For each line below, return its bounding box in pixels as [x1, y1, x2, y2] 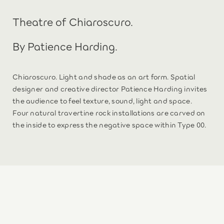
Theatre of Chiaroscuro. [12, 13, 133, 29]
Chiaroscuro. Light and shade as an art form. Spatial [12, 70, 195, 81]
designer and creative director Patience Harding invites [12, 82, 207, 93]
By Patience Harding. [12, 37, 117, 53]
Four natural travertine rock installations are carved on [12, 106, 205, 117]
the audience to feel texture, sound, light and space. [12, 94, 192, 105]
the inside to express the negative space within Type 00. [12, 118, 206, 129]
